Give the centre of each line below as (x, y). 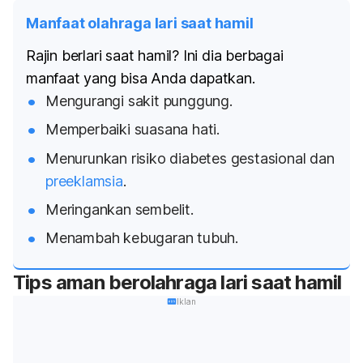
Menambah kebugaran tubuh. (142, 238)
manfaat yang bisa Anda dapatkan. (141, 79)
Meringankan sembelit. (120, 209)
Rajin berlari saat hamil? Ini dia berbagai (155, 56)
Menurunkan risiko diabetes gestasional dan (190, 158)
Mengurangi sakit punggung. (139, 101)
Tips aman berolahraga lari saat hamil (177, 283)
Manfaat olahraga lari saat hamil (140, 23)
